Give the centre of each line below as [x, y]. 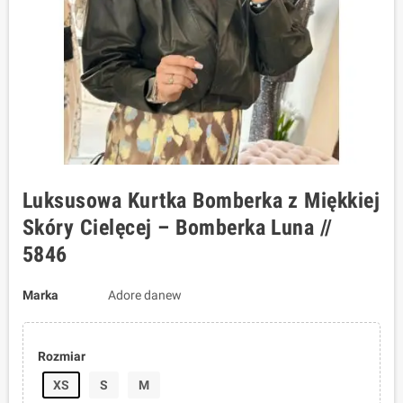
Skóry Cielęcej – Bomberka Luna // [178, 228]
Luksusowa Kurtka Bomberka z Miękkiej [201, 201]
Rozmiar [61, 356]
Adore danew [144, 295]
